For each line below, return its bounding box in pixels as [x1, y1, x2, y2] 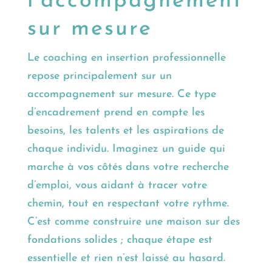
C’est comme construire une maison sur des [27, 216, 240, 228]
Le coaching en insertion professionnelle [27, 52, 226, 64]
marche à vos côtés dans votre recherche [27, 161, 229, 174]
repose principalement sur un [27, 70, 172, 83]
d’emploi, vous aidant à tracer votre [27, 180, 207, 192]
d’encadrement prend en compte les [27, 107, 205, 119]
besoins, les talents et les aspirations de [27, 125, 224, 137]
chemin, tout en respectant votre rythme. [27, 198, 229, 210]
